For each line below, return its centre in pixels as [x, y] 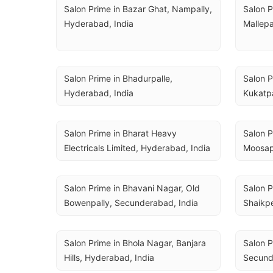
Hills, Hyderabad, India [109, 257]
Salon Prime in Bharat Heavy [120, 133]
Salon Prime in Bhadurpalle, [118, 78]
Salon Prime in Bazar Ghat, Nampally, [138, 9]
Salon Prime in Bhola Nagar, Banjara [135, 243]
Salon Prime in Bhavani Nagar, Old [132, 188]
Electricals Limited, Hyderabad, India [137, 148]
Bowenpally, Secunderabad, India [131, 203]
